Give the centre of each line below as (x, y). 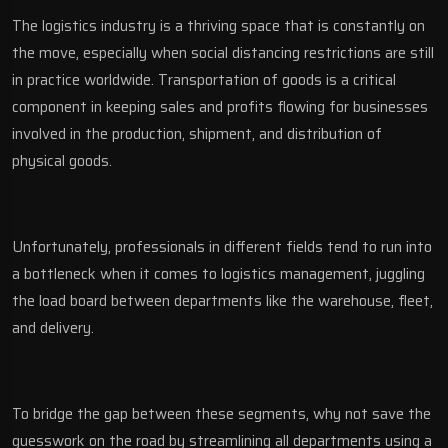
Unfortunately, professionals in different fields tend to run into (222, 246)
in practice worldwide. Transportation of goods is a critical (204, 79)
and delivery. (55, 327)
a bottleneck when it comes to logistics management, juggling (218, 273)
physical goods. (64, 160)
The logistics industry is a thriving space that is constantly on (218, 25)
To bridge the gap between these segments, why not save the (221, 413)
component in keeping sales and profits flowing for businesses (220, 106)
